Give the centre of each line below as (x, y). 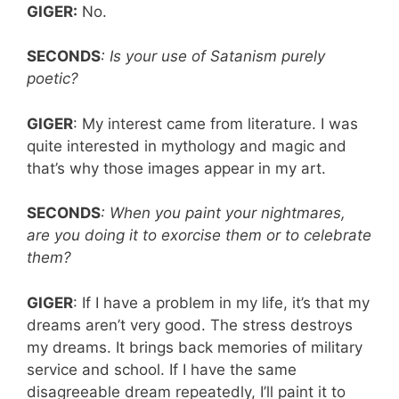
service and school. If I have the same (162, 369)
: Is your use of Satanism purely (213, 57)
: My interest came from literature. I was (216, 123)
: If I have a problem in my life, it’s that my (221, 302)
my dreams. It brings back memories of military (195, 347)
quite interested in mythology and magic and (187, 146)
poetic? (53, 79)
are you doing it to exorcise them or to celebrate (199, 236)
